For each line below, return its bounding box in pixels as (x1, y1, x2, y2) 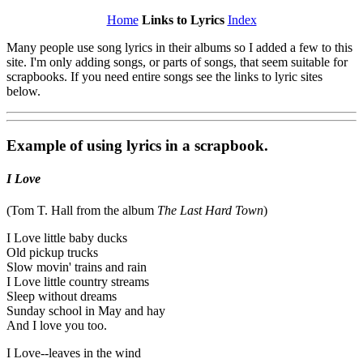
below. (6, 84, 41, 98)
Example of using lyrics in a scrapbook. (6, 136, 268, 154)
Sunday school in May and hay (6, 304, 165, 318)
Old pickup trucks (6, 246, 98, 260)
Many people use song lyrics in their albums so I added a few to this (6, 41, 352, 54)
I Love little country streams (6, 275, 149, 289)
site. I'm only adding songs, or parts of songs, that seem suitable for (6, 55, 348, 69)
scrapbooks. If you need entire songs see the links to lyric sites (6, 70, 322, 83)
